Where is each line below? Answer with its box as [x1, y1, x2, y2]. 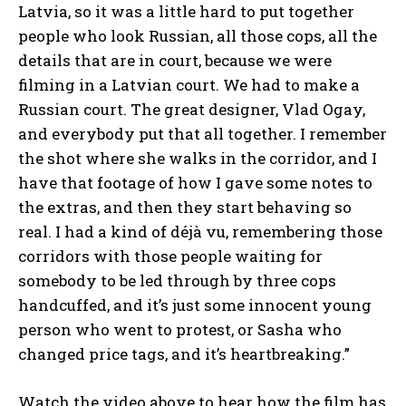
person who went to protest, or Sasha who [18, 318, 342, 340]
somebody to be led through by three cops [18, 269, 336, 291]
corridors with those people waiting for [18, 245, 323, 266]
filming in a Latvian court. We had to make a [18, 73, 360, 95]
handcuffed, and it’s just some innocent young [18, 294, 372, 315]
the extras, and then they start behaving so [18, 196, 352, 217]
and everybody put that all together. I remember [18, 122, 387, 144]
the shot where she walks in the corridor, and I [18, 147, 377, 169]
